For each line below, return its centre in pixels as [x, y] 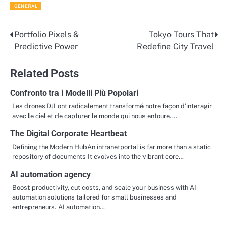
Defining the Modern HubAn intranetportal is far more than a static [111, 147]
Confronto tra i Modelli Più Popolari [74, 93]
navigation [38, 55]
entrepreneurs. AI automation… [59, 207]
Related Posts [45, 73]
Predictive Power [46, 46]
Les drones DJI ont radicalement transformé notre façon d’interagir [112, 106]
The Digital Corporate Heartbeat [68, 133]
